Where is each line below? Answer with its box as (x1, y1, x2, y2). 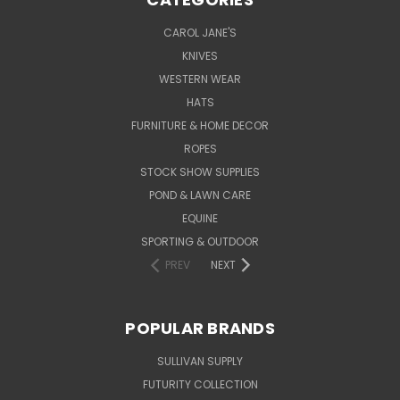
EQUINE (182, 210, 218, 226)
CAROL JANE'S (163, 24, 237, 40)
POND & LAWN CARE (149, 187, 251, 203)
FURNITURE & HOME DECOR (131, 117, 269, 133)
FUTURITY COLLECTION (142, 376, 258, 392)
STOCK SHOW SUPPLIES (140, 163, 260, 179)
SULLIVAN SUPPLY (157, 353, 243, 369)
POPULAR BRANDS (125, 316, 275, 339)
